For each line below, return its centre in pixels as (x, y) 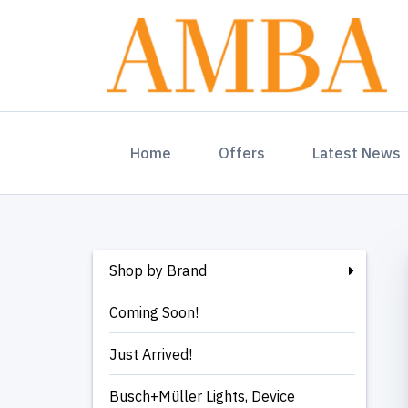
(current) (201, 152)
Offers (242, 153)
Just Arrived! (151, 354)
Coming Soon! (154, 312)
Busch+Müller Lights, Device (202, 396)
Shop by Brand (158, 270)
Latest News (357, 153)
